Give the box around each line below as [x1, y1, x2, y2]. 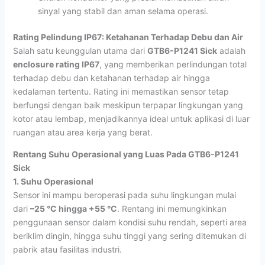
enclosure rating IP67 [12, 59, 99, 69]
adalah [216, 45, 245, 56]
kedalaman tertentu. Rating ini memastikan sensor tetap [12, 86, 229, 96]
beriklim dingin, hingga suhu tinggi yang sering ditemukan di [12, 230, 246, 241]
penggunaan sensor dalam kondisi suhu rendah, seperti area [12, 216, 247, 227]
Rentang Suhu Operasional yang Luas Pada [12, 148, 188, 159]
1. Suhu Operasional [12, 176, 93, 186]
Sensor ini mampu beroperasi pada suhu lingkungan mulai [12, 189, 236, 200]
